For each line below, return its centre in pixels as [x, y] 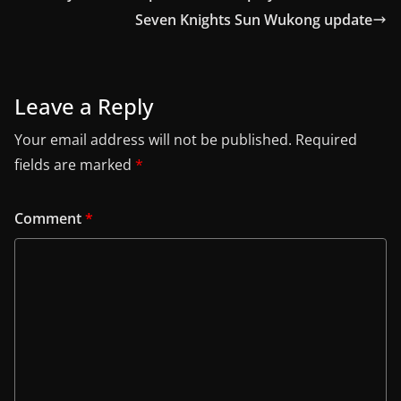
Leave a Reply [84, 106]
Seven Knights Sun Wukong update [254, 19]
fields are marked [75, 164]
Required [326, 139]
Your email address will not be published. [153, 139]
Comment [50, 218]
